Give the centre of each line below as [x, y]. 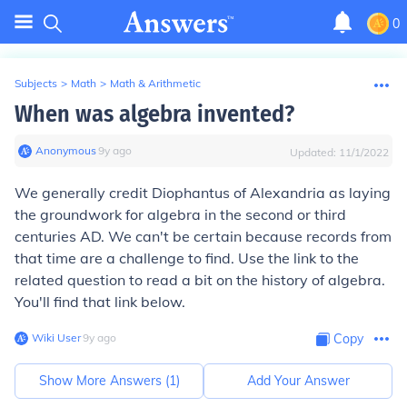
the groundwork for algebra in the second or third [180, 214]
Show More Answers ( [104, 381]
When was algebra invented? [154, 114]
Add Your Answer [298, 381]
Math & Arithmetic [155, 83]
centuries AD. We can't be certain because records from [203, 236]
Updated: [314, 152]
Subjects [36, 83]
